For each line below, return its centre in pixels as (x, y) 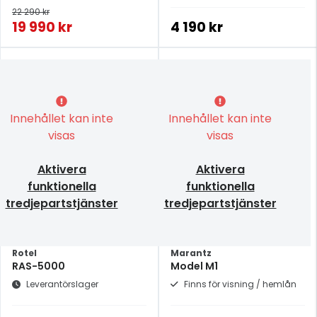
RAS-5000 (39, 266)
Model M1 (194, 266)
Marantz (191, 253)
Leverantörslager (62, 284)
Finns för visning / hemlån (240, 284)
